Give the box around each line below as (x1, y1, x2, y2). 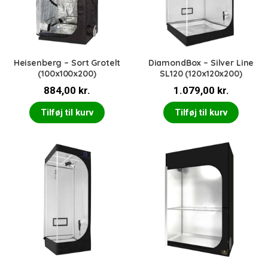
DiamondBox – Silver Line (148, 57, 254, 69)
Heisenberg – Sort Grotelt (13, 57, 121, 69)
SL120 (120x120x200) (160, 68, 242, 80)
